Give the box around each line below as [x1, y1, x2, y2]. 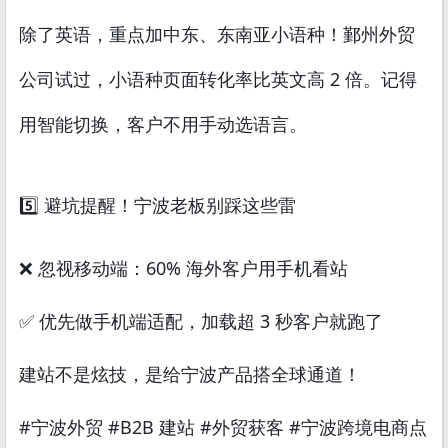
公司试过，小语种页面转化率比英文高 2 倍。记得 [18, 66, 417, 91]
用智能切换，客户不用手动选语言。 [18, 111, 307, 136]
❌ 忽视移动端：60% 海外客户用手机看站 [18, 255, 348, 280]
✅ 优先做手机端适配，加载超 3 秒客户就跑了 [18, 308, 383, 333]
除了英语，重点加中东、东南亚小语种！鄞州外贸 [18, 21, 415, 46]
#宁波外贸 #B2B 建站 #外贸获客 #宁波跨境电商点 [18, 414, 427, 439]
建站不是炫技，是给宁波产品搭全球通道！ [18, 361, 361, 386]
